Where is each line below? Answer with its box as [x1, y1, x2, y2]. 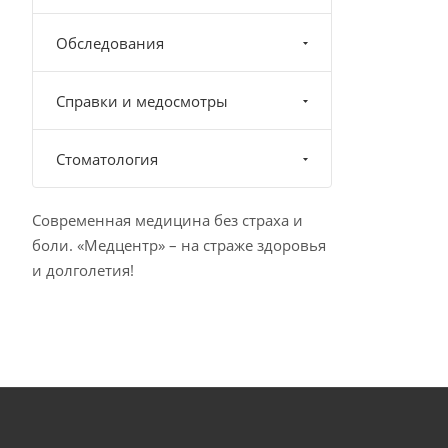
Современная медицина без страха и [32, 210, 303, 230]
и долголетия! [32, 260, 134, 280]
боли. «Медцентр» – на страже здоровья [32, 235, 326, 255]
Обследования [56, 33, 164, 53]
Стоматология [56, 149, 158, 169]
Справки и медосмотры [56, 91, 228, 111]
